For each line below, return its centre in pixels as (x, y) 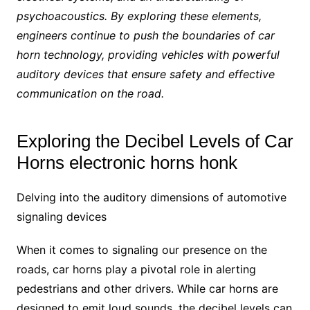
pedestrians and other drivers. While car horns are (147, 289)
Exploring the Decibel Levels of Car (155, 142)
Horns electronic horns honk (127, 163)
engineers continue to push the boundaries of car (145, 36)
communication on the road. (90, 94)
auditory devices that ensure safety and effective (145, 74)
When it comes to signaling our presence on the (142, 250)
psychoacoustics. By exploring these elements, (139, 16)
